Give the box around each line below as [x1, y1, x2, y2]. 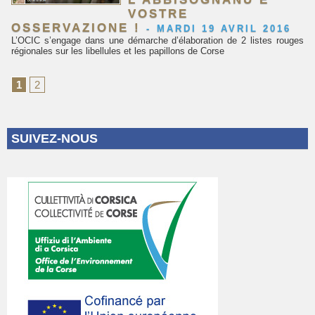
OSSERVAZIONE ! [11, 21, 141, 34]
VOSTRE [128, 7, 189, 20]
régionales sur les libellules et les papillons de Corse [11, 46, 224, 56]
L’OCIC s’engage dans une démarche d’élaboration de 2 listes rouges [11, 35, 304, 46]
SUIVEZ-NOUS [11, 131, 98, 146]
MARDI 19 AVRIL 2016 [157, 23, 291, 34]
